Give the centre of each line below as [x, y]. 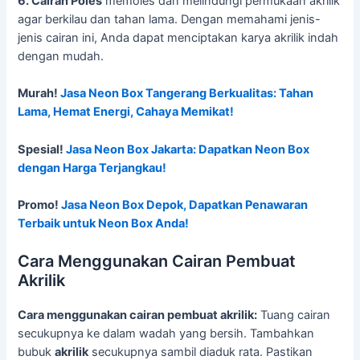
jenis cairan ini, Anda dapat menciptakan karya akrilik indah [178, 37]
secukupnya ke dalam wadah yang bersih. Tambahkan [166, 334]
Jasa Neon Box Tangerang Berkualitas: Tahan [187, 94]
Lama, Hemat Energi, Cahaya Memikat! [126, 112]
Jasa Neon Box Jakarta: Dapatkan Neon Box [188, 149]
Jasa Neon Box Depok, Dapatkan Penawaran [185, 205]
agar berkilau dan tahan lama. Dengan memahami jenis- [170, 19]
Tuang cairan [294, 315]
